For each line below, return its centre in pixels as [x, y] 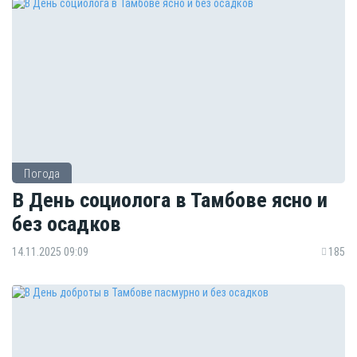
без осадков [67, 224]
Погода [42, 173]
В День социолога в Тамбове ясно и [170, 200]
